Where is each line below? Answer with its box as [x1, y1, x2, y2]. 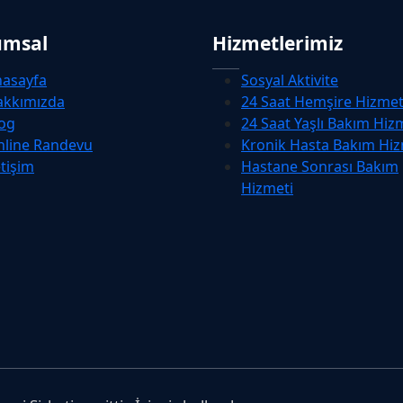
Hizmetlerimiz [212, 30, 343, 56]
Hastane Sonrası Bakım [241, 156, 399, 176]
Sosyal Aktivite [241, 69, 338, 90]
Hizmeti [241, 177, 293, 198]
